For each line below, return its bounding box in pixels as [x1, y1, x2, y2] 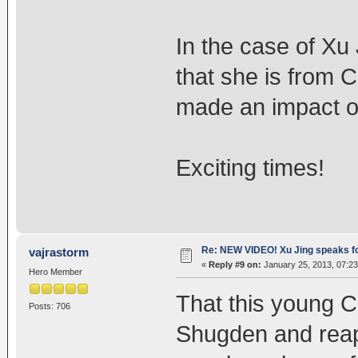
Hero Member [28, 266, 82, 276]
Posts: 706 [28, 301, 70, 312]
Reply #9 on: [208, 259, 261, 269]
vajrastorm [29, 245, 89, 259]
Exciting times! [175, 155, 324, 181]
